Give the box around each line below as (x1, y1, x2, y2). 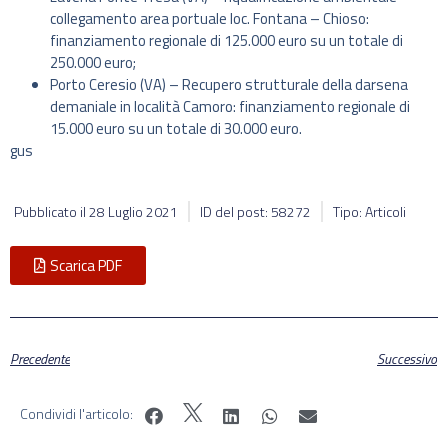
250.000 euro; (50, 51, 136, 75)
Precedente (10, 348, 70, 370)
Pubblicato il (14, 200, 89, 222)
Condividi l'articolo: (20, 403, 133, 425)
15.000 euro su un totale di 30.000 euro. (50, 117, 302, 141)
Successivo (377, 348, 437, 370)
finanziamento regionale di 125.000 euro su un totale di (50, 29, 403, 53)
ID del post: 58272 (200, 200, 311, 222)
